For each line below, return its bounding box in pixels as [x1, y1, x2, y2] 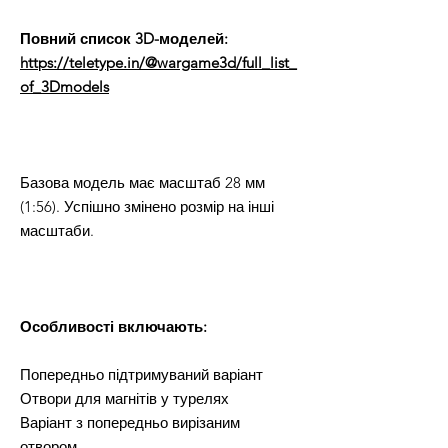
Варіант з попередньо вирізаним [20, 413, 240, 433]
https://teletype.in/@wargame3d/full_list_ [20, 53, 297, 73]
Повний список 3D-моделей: [20, 29, 228, 49]
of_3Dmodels [20, 77, 109, 97]
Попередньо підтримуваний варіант [20, 365, 263, 385]
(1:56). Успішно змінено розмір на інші [20, 197, 274, 217]
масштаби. [20, 221, 94, 241]
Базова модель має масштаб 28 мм [20, 173, 265, 193]
